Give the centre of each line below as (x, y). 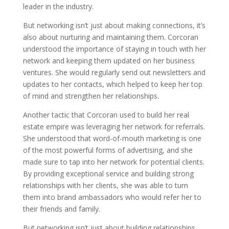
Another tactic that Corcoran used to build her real (106, 115)
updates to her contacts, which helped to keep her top (112, 84)
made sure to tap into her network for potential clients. (113, 162)
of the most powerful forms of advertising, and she (108, 150)
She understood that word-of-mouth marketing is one (112, 138)
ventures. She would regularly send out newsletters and (114, 72)
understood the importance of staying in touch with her (114, 49)
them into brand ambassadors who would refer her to (112, 197)
